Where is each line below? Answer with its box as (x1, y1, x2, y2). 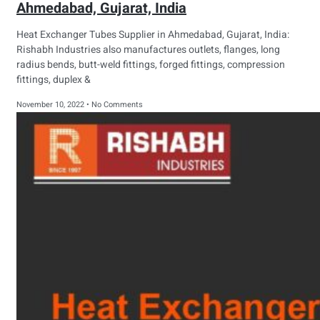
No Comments (89, 99, 143, 111)
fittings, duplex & (16, 72, 91, 88)
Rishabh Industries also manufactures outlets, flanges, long (16, 42, 280, 58)
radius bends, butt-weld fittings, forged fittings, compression (16, 57, 285, 73)
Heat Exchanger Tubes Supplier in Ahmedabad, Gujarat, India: (16, 27, 289, 43)
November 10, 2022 (16, 99, 86, 111)
